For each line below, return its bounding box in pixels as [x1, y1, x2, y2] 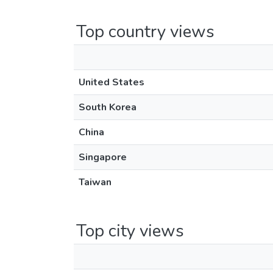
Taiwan [79, 175, 112, 189]
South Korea [79, 101, 136, 114]
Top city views [76, 219, 184, 243]
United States [79, 76, 144, 89]
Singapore [79, 151, 127, 164]
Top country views [76, 20, 214, 43]
